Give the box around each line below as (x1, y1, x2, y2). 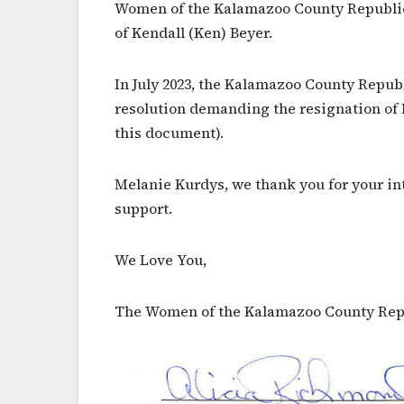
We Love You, (115, 249, 207, 270)
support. (115, 197, 172, 218)
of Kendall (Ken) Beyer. (115, 22, 272, 42)
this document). (115, 122, 224, 142)
